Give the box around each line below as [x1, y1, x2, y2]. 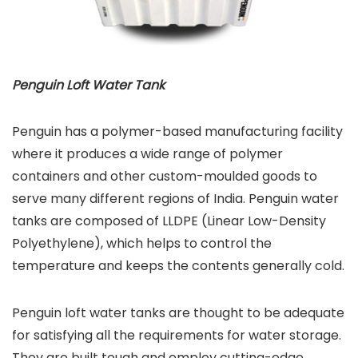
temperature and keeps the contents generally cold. [12, 257, 344, 276]
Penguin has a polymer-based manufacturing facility [12, 122, 343, 141]
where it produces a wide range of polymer [12, 145, 283, 164]
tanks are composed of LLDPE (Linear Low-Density [12, 212, 326, 231]
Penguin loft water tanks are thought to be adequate [12, 304, 344, 323]
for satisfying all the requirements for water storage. [12, 326, 341, 345]
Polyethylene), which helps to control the [12, 234, 272, 253]
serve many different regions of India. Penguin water [12, 189, 339, 209]
